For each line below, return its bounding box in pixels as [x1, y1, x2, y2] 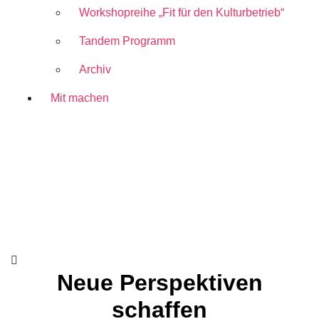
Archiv [79, 63, 111, 76]
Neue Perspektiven [56, 270, 263, 296]
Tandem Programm [79, 35, 175, 48]
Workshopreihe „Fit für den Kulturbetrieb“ [79, 6, 284, 19]
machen [68, 92, 109, 105]
